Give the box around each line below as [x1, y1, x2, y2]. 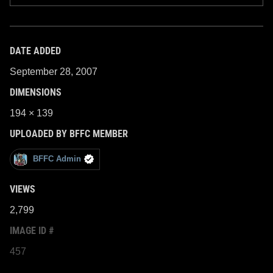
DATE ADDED [10, 44, 61, 57]
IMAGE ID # [10, 224, 54, 236]
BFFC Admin [33, 154, 81, 164]
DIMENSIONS [10, 86, 62, 98]
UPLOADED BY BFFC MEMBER [10, 127, 128, 140]
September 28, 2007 [10, 66, 97, 77]
